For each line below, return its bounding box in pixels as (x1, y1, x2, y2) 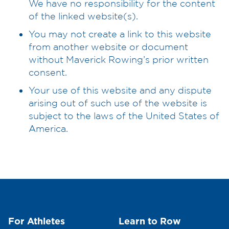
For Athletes (8, 217, 65, 226)
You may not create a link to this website (29, 28, 211, 39)
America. (29, 123, 68, 133)
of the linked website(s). (29, 10, 138, 21)
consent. (29, 66, 67, 77)
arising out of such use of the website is (29, 97, 207, 108)
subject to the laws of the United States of (29, 110, 219, 121)
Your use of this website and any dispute (29, 84, 212, 95)
